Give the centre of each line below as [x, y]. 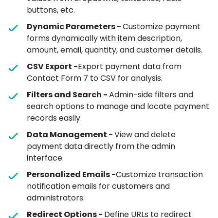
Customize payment [162, 27]
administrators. [56, 198]
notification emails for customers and [98, 186]
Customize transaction [159, 174]
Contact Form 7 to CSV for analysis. [95, 78]
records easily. [54, 118]
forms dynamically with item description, [104, 38]
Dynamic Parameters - [75, 27]
